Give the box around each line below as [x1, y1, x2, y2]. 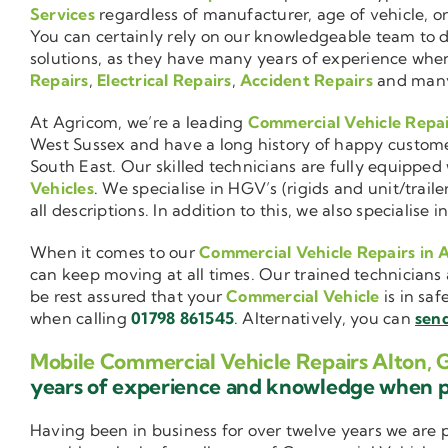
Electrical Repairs [97, 70, 232, 91]
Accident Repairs [239, 70, 373, 91]
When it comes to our [30, 242, 200, 263]
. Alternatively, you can [234, 308, 416, 329]
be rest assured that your [30, 286, 227, 307]
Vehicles [30, 178, 94, 199]
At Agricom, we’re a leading [30, 112, 248, 133]
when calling [30, 308, 132, 329]
